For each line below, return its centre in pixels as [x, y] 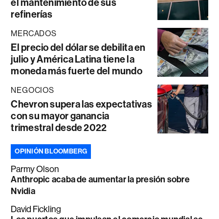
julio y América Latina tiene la [73, 59]
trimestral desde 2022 [59, 128]
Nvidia [23, 191]
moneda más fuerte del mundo [77, 71]
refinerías [32, 14]
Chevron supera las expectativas [81, 104]
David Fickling [36, 209]
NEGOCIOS [33, 90]
